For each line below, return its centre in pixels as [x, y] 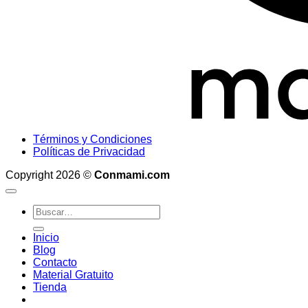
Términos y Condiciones [92, 139]
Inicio [46, 237]
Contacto [55, 262]
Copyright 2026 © [50, 175]
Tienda [50, 287]
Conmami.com [132, 175]
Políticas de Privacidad [89, 151]
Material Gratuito [73, 274]
